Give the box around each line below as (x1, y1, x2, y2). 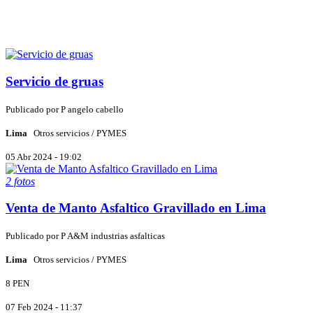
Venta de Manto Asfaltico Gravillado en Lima (6, 201, 266, 216)
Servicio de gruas (6, 73, 103, 89)
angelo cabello (66, 103, 126, 115)
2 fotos (6, 175, 35, 187)
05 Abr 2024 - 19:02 (6, 151, 82, 162)
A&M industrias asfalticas (66, 231, 167, 242)
